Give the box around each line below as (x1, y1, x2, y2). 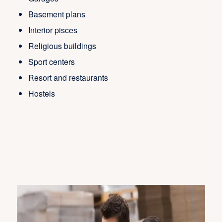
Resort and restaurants (28, 71, 108, 83)
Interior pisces (28, 24, 77, 36)
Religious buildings (28, 40, 96, 52)
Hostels (28, 87, 55, 99)
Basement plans (28, 8, 85, 20)
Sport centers (28, 55, 75, 67)
